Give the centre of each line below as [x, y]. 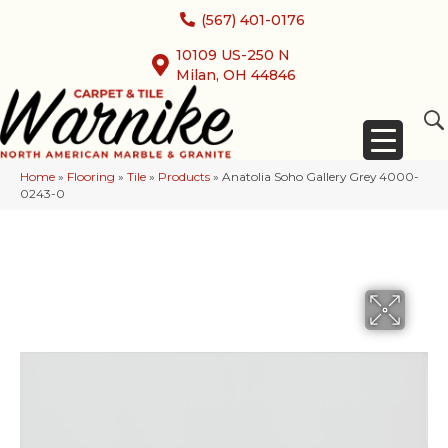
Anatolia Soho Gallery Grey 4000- [320, 177]
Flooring [91, 177]
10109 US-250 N [233, 55]
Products [184, 177]
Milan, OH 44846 [236, 75]
